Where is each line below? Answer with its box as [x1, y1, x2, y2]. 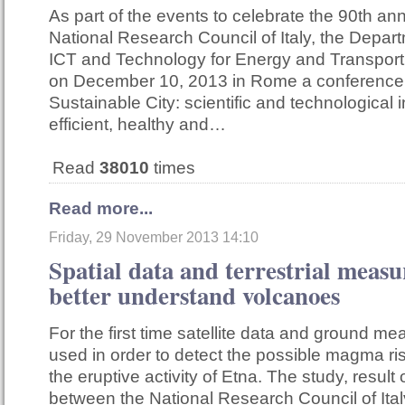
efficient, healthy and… [49, 115, 226, 135]
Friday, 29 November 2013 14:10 [49, 230, 259, 246]
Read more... [49, 199, 153, 219]
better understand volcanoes [49, 278, 340, 314]
